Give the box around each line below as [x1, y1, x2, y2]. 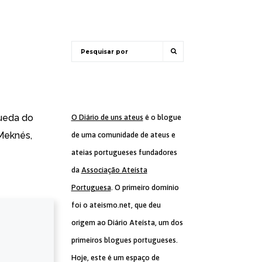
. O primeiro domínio [111, 183, 179, 192]
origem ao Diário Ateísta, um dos [71, 218, 183, 227]
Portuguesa [71, 183, 111, 192]
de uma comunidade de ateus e [71, 130, 175, 139]
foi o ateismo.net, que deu [71, 201, 161, 209]
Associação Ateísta [81, 166, 147, 174]
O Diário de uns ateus [71, 113, 143, 122]
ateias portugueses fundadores [71, 148, 177, 157]
